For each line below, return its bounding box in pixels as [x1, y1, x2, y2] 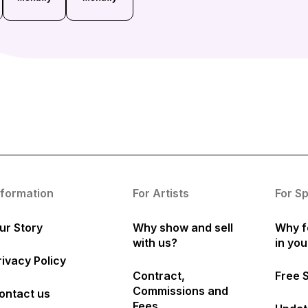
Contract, [132, 269, 185, 283]
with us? [132, 236, 177, 250]
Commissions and [132, 284, 228, 298]
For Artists [132, 186, 189, 201]
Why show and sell [132, 221, 233, 235]
